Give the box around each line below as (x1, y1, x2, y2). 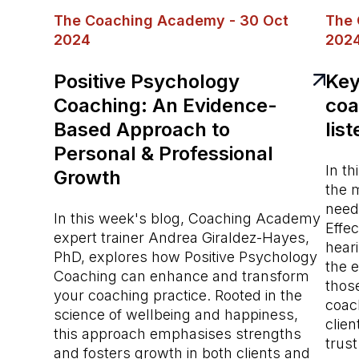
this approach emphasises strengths (54, 325, 302, 343)
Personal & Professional (54, 142, 274, 166)
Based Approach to (54, 118, 231, 142)
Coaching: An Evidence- (54, 94, 278, 118)
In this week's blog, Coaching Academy (54, 210, 321, 228)
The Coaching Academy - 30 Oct (54, 12, 289, 30)
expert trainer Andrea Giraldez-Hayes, (54, 229, 310, 247)
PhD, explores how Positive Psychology (54, 248, 318, 266)
